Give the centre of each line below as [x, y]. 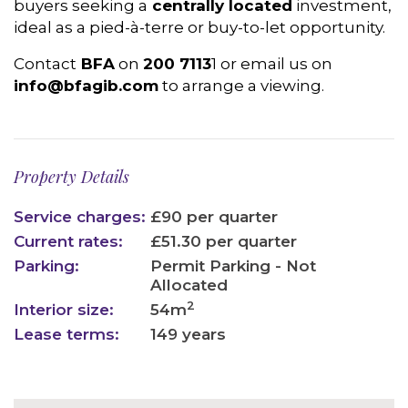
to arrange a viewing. [241, 86]
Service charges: [80, 217]
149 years [188, 334]
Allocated [189, 285]
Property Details [71, 177]
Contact [45, 64]
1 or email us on [272, 64]
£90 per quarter [214, 217]
